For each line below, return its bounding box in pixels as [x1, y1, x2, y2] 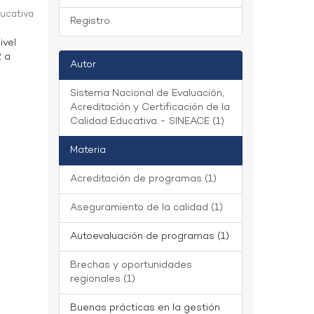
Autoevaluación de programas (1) [69, 230, 229, 243]
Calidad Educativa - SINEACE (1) [69, 115, 224, 128]
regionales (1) [69, 273, 135, 286]
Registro [69, 15, 110, 28]
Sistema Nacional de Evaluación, [69, 87, 224, 100]
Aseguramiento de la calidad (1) [69, 201, 223, 214]
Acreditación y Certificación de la [69, 101, 230, 114]
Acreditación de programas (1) [69, 172, 217, 186]
